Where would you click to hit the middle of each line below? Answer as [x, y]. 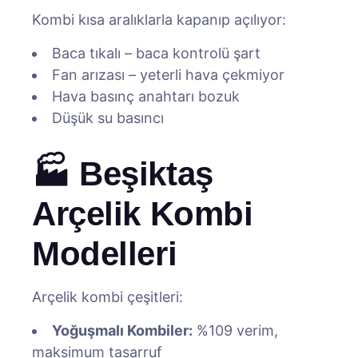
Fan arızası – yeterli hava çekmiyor [168, 75]
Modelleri [105, 254]
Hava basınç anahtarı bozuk [146, 96]
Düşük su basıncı [108, 118]
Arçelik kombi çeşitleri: [107, 297]
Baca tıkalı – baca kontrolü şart [156, 53]
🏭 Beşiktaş [123, 174]
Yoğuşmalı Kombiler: [122, 330]
